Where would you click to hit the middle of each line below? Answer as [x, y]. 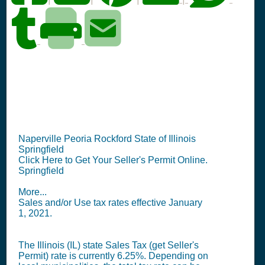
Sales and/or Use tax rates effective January [110, 203]
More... [33, 192]
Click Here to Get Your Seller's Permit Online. [113, 160]
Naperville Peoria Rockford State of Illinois [107, 139]
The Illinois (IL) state [62, 245]
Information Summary [118, 98]
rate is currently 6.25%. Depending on [130, 256]
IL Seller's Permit [94, 75]
